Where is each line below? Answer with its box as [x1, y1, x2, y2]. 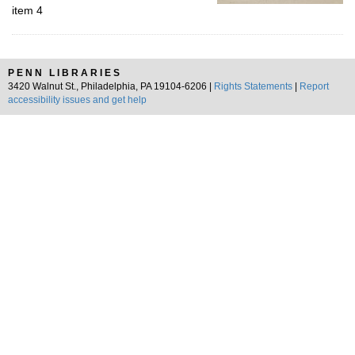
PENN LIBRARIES [8, 67, 122, 78]
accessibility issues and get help [8, 94, 147, 105]
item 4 [12, 4, 43, 17]
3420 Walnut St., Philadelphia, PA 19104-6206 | [8, 81, 214, 92]
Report [300, 81, 329, 92]
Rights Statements [214, 81, 292, 92]
